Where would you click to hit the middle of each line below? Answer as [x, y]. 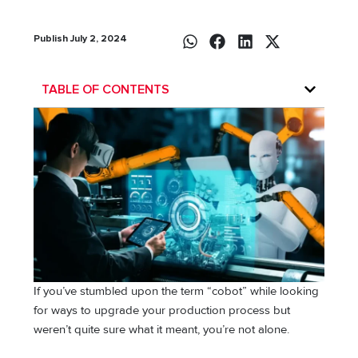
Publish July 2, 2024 [81, 38]
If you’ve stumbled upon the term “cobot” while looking [177, 291]
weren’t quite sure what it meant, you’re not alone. [163, 329]
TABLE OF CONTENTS [106, 89]
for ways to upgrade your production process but [162, 310]
